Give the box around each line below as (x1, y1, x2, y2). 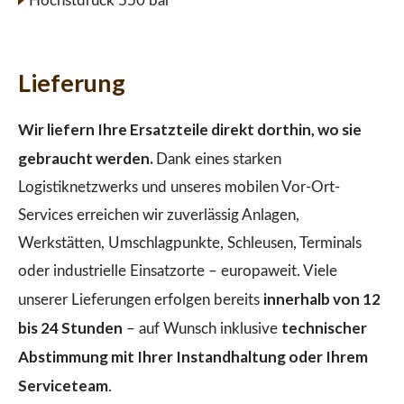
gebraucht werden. (18, 149, 156, 169)
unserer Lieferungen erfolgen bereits (18, 292, 263, 308)
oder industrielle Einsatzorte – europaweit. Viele (18, 263, 337, 280)
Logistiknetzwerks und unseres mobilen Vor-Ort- (18, 179, 340, 196)
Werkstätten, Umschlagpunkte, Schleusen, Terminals (18, 235, 362, 252)
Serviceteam (18, 376, 108, 396)
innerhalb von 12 (263, 289, 381, 309)
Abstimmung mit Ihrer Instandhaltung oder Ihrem (18, 347, 368, 367)
